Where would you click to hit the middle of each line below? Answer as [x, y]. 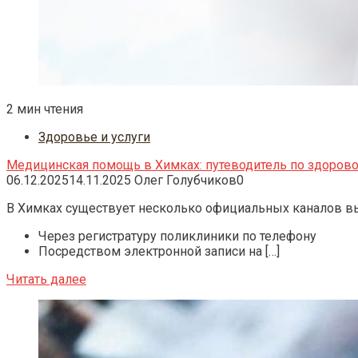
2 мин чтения [45, 109]
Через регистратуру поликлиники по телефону [177, 236]
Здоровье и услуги [94, 137]
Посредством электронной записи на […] [159, 251]
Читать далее [46, 279]
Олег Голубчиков [185, 180]
